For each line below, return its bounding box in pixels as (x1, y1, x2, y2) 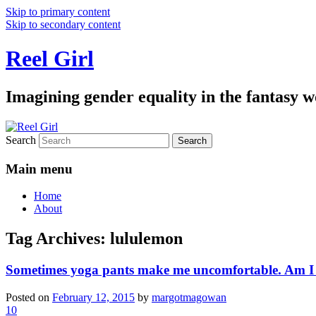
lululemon (110, 229, 183, 248)
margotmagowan (152, 291, 226, 303)
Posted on (6, 291, 52, 303)
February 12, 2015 (52, 291, 135, 303)
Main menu (6, 161, 73, 176)
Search (6, 133, 36, 146)
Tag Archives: (6, 229, 110, 248)
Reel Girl (6, 46, 94, 72)
